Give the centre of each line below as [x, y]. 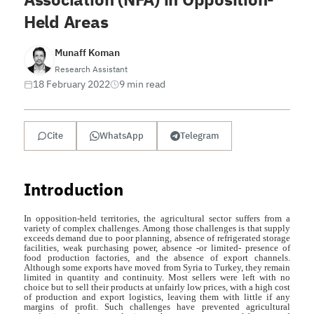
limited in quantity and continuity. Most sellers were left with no [157, 277]
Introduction [73, 190]
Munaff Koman [87, 52]
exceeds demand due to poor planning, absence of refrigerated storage [157, 238]
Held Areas [66, 22]
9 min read [142, 84]
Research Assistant [91, 69]
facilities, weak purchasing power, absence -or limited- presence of [157, 247]
